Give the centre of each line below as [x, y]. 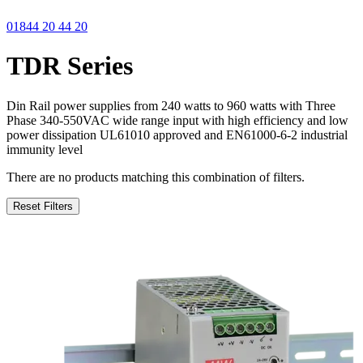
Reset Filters [43, 206]
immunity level [45, 149]
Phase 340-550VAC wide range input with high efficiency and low [177, 120]
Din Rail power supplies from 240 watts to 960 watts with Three [171, 105]
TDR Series [70, 66]
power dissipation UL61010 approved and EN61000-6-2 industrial [177, 135]
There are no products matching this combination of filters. [156, 177]
